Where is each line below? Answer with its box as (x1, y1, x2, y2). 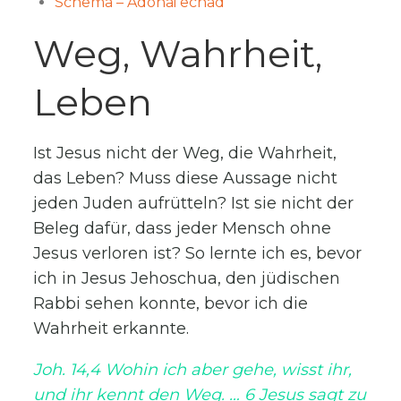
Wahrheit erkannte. (33, 319, 190, 339)
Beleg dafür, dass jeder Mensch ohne (33, 218, 332, 239)
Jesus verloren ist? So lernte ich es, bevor (33, 243, 363, 264)
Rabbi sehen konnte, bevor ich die (33, 294, 309, 314)
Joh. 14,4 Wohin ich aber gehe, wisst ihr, (33, 360, 353, 380)
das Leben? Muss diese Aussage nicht (33, 168, 338, 189)
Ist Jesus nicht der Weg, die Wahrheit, (33, 143, 337, 164)
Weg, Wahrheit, (33, 30, 323, 78)
